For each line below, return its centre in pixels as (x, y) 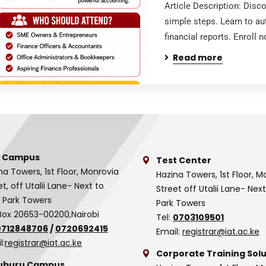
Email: (169, 232)
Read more (198, 58)
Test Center (184, 160)
